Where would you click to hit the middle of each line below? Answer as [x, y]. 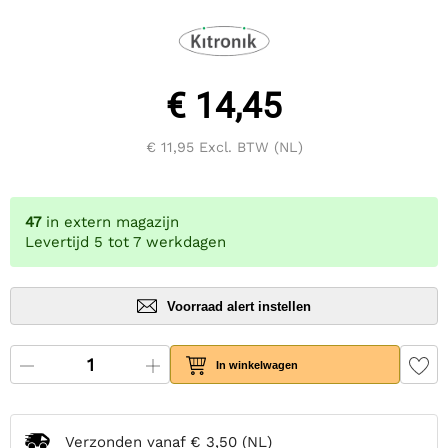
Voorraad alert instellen [239, 306]
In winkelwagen [257, 364]
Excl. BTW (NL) [248, 147]
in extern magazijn [112, 222]
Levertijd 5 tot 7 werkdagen [125, 242]
